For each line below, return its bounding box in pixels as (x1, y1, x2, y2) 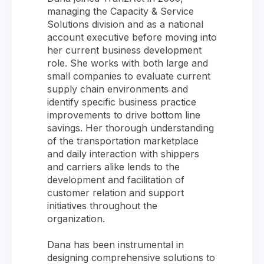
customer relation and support (47, 187, 184, 199)
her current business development (47, 44, 202, 57)
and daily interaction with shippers (47, 148, 199, 160)
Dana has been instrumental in (47, 239, 184, 251)
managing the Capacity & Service (47, 5, 194, 18)
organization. (47, 213, 105, 225)
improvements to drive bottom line (47, 109, 200, 121)
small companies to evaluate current (47, 70, 210, 82)
